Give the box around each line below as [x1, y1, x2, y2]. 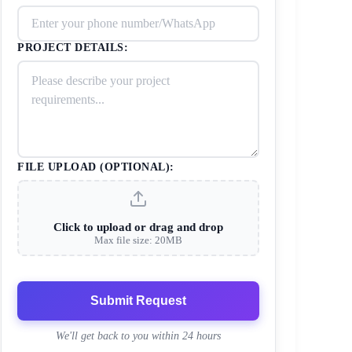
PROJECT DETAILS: [17, 41, 128, 53]
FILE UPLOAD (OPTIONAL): [17, 160, 174, 173]
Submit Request [90, 293, 186, 307]
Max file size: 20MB [94, 233, 182, 246]
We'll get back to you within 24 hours [56, 329, 221, 342]
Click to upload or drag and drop [53, 220, 223, 233]
